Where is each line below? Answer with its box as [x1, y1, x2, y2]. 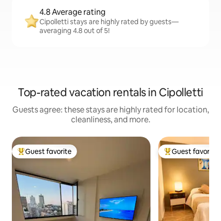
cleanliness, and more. [71, 114, 150, 125]
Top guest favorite [17, 151, 76, 160]
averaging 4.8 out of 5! [39, 26, 110, 36]
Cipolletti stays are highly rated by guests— [39, 17, 179, 27]
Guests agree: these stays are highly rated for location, [12, 105, 209, 115]
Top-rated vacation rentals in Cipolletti [18, 85, 203, 100]
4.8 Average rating [39, 7, 106, 18]
